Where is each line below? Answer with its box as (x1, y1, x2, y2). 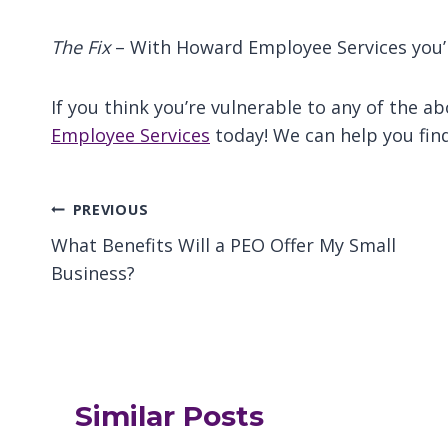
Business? (51, 261, 135, 285)
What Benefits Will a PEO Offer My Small (51, 233, 396, 257)
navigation (50, 239, 206, 273)
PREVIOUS (72, 200, 149, 219)
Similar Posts (75, 399, 264, 433)
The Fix (51, 35, 110, 59)
